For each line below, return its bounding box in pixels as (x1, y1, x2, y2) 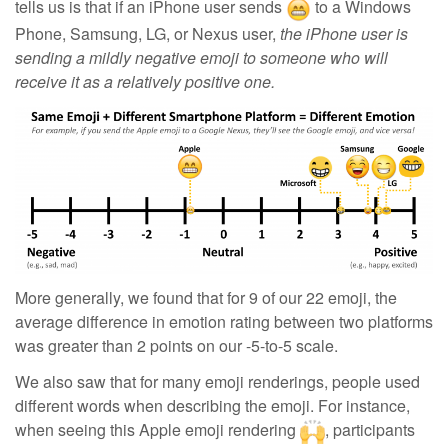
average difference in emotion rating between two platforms (15, 309, 433, 333)
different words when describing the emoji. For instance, (15, 393, 410, 417)
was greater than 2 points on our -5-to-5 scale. (15, 333, 338, 357)
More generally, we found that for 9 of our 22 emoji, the (15, 285, 397, 309)
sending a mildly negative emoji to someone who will (15, 45, 388, 69)
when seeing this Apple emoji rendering (15, 417, 300, 441)
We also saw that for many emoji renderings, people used (15, 369, 420, 393)
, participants (325, 417, 415, 441)
